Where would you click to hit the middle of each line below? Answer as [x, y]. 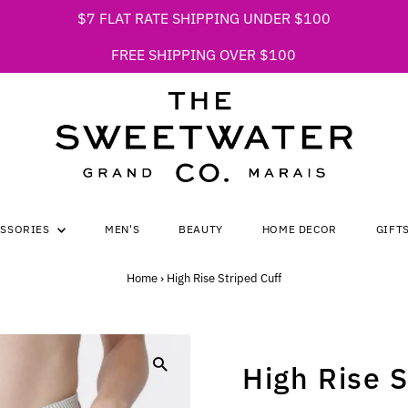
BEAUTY [201, 229]
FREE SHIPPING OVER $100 [204, 55]
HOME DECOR [299, 229]
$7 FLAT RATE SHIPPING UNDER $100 [204, 18]
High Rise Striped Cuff [224, 279]
